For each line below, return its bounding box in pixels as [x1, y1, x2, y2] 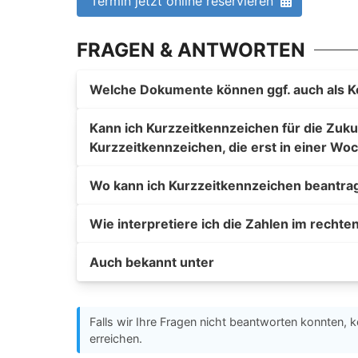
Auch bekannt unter [89, 254, 214, 270]
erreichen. [89, 332, 142, 345]
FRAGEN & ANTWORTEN [77, 38, 305, 62]
